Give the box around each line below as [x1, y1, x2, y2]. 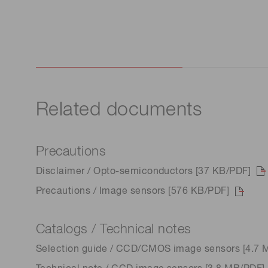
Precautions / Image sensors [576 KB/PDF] [36, 187, 230, 197]
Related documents [36, 100, 202, 120]
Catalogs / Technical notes [36, 223, 191, 236]
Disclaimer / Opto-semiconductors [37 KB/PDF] [36, 166, 251, 176]
